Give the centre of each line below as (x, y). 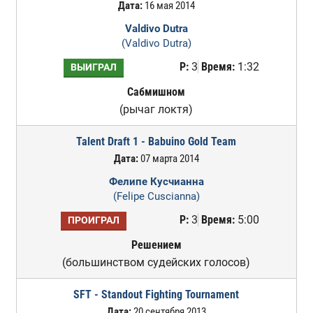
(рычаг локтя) (156, 109)
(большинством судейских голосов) (156, 262)
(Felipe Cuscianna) (156, 196)
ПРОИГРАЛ (93, 220)
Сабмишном (156, 92)
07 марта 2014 (168, 159)
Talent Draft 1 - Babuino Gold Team (156, 141)
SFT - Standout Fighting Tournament (156, 294)
